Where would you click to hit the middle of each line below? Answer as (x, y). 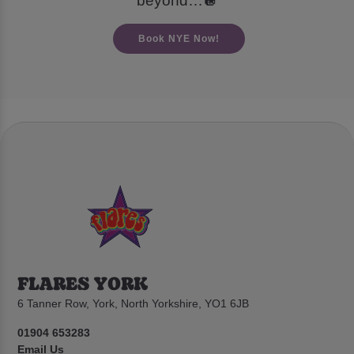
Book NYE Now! (179, 38)
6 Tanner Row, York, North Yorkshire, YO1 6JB (134, 304)
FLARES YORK (83, 283)
